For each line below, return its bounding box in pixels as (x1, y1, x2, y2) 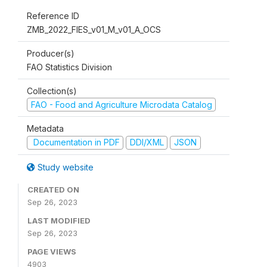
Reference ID (27, 10, 79, 21)
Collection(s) (27, 85, 77, 96)
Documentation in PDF (30, 137, 120, 148)
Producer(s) (27, 48, 74, 58)
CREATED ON (27, 184, 79, 194)
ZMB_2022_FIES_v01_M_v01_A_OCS (27, 24, 161, 35)
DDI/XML (129, 137, 164, 148)
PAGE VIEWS (27, 246, 76, 256)
